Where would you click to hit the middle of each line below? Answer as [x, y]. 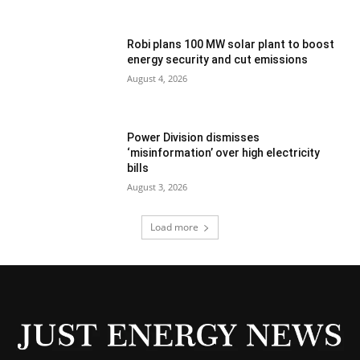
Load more [174, 227]
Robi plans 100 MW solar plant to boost [231, 45]
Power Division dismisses [194, 138]
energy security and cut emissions [218, 60]
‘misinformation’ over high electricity [224, 153]
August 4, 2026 [157, 79]
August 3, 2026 [157, 187]
